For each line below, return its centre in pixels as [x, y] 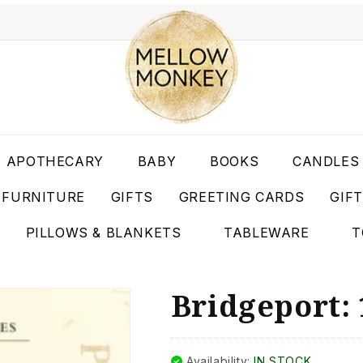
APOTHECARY [55, 161]
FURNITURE [43, 197]
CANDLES [326, 161]
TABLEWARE [267, 233]
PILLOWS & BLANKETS [103, 233]
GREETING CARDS [241, 197]
